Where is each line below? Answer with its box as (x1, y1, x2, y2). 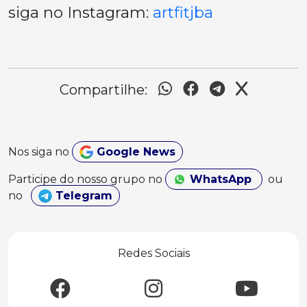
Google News (93, 145, 175, 158)
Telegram (52, 189, 112, 202)
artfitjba (153, 3, 213, 22)
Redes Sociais (117, 247, 190, 260)
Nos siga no (8, 145, 72, 158)
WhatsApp (186, 173, 255, 186)
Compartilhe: (60, 82, 147, 98)
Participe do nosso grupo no (8, 173, 165, 186)
